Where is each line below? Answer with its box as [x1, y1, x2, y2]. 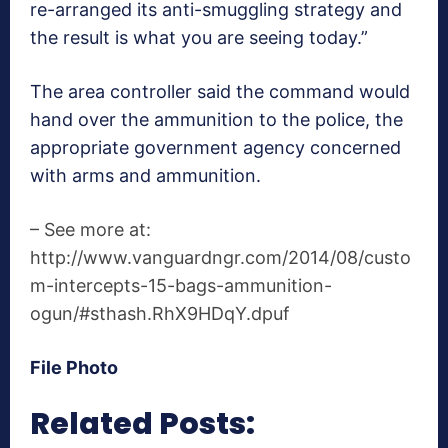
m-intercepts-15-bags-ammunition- [30, 275, 332, 297]
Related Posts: [30, 403, 255, 446]
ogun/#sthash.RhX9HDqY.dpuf [30, 303, 290, 325]
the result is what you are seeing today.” [30, 27, 368, 49]
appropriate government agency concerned [30, 137, 401, 159]
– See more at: [30, 219, 151, 241]
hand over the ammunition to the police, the [30, 109, 403, 131]
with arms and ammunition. [30, 165, 261, 187]
